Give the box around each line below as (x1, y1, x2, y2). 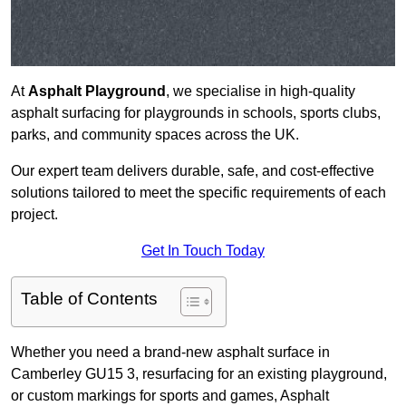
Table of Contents (21, 289, 158, 309)
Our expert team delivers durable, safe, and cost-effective (11, 163, 374, 179)
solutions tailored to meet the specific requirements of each (11, 185, 386, 201)
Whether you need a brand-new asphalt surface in (11, 344, 330, 361)
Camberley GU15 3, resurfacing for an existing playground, (11, 366, 387, 382)
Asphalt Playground (28, 83, 166, 100)
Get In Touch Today (141, 243, 265, 259)
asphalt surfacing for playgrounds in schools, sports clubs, (11, 105, 381, 121)
